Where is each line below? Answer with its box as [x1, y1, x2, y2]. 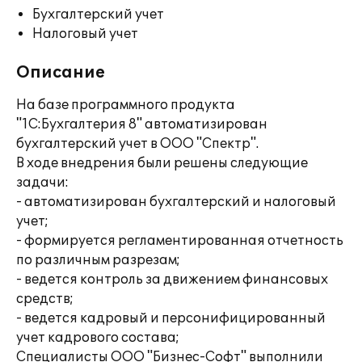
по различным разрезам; [16, 252, 180, 268]
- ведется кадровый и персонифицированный [16, 310, 326, 326]
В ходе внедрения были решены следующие [16, 155, 308, 171]
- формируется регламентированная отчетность [16, 233, 343, 249]
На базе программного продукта [16, 97, 235, 113]
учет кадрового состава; [16, 330, 179, 346]
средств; [16, 291, 74, 307]
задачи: [16, 175, 69, 191]
